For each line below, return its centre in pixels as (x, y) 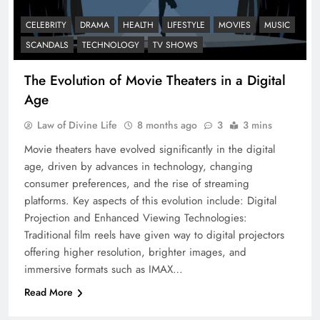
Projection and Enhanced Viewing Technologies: (136, 218)
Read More (49, 292)
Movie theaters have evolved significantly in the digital (150, 150)
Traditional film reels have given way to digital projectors (154, 235)
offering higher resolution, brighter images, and (135, 252)
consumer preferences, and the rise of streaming (137, 184)
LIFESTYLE (186, 25)
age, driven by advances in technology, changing (139, 167)
